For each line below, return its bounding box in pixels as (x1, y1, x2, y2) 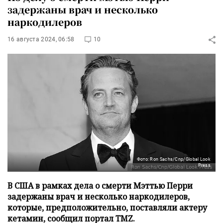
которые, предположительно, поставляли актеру (7, 202, 207, 213)
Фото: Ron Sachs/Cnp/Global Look (136, 156, 211, 162)
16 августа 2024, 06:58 (7, 36, 75, 43)
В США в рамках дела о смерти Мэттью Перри (7, 180, 193, 191)
